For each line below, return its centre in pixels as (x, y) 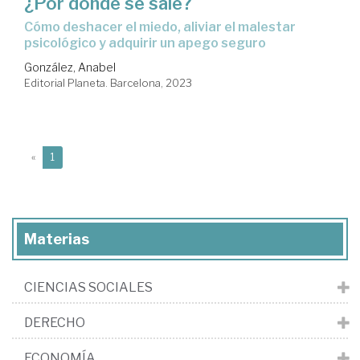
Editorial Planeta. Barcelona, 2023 (108, 83)
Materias (57, 239)
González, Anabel (70, 67)
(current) (74, 157)
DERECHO (55, 323)
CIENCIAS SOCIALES (88, 288)
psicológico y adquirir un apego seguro (145, 43)
